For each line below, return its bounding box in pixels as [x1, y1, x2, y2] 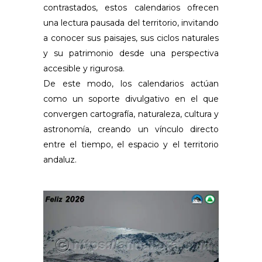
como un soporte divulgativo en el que [43, 94, 219, 105]
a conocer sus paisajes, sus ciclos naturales [43, 33, 219, 44]
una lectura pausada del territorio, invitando [43, 18, 219, 29]
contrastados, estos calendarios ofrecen [43, 2, 219, 13]
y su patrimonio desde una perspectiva [43, 48, 219, 59]
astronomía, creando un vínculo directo [43, 124, 219, 135]
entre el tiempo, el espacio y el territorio [43, 139, 219, 150]
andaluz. [43, 154, 77, 166]
